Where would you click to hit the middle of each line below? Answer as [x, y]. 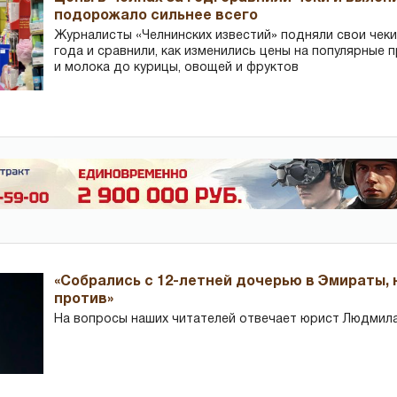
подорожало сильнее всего [156, 16]
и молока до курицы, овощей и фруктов [177, 67]
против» [84, 300]
